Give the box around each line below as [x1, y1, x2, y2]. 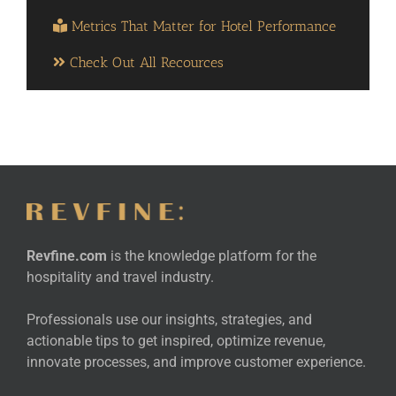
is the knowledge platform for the [107, 247, 316, 265]
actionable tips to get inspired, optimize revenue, [27, 332, 325, 350]
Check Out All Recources [65, 54, 224, 72]
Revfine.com [27, 247, 107, 265]
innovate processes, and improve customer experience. [27, 354, 366, 371]
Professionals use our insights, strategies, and [27, 311, 312, 329]
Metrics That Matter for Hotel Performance [67, 18, 336, 35]
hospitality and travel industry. [27, 269, 214, 286]
